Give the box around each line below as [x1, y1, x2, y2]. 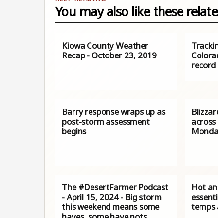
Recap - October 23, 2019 [62, 50, 157, 61]
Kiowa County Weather [62, 40, 148, 52]
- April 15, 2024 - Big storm [62, 191, 162, 203]
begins [62, 125, 87, 137]
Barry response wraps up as [62, 106, 165, 117]
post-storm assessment [62, 115, 150, 127]
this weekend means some [62, 201, 160, 213]
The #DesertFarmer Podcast [62, 182, 168, 193]
